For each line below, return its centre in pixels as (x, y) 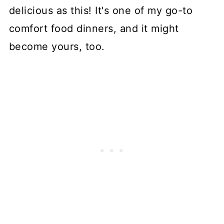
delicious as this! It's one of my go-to (101, 11)
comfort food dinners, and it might (94, 29)
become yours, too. (57, 47)
